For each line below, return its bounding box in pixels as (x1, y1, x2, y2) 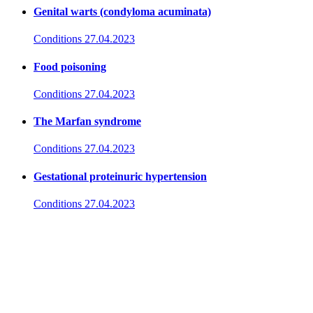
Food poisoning (34, 60, 106, 73)
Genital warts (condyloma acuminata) (34, 6, 211, 17)
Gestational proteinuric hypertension (34, 170, 207, 182)
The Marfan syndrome (34, 115, 141, 128)
